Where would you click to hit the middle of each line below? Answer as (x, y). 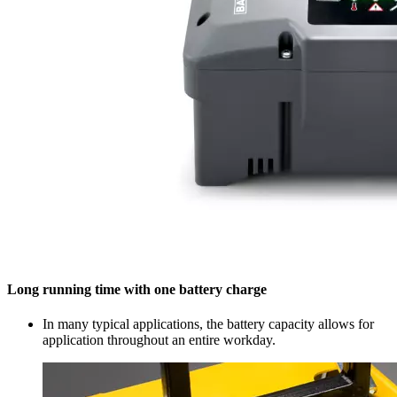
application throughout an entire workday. (159, 340)
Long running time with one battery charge (137, 289)
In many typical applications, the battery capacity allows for (208, 324)
